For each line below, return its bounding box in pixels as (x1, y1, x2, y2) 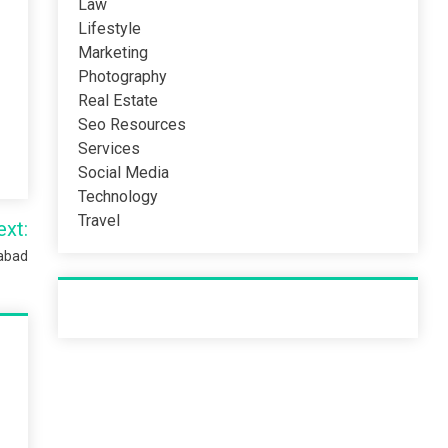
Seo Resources (78, 115, 187, 134)
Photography (78, 67, 168, 86)
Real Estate (78, 91, 159, 110)
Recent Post (78, 301, 160, 317)
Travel (78, 211, 121, 230)
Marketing (78, 43, 149, 62)
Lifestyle (78, 19, 142, 38)
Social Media (78, 163, 170, 182)
